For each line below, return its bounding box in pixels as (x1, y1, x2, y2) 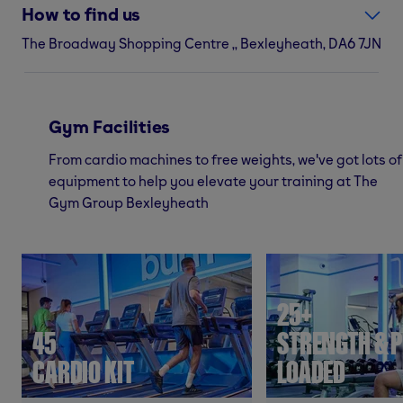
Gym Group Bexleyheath (49, 193, 209, 211)
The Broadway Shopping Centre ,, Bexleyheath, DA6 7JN (22, 33, 381, 52)
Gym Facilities (49, 115, 171, 138)
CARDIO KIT (32, 352, 134, 391)
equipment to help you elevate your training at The (49, 171, 378, 190)
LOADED (277, 352, 346, 391)
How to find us (22, 3, 141, 25)
